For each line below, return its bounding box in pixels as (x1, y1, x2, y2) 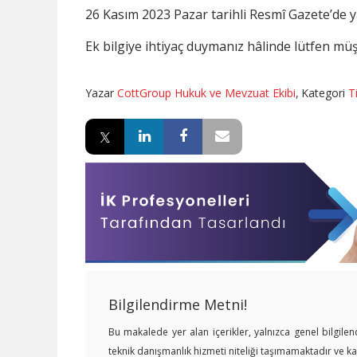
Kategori (301, 84, 348, 100)
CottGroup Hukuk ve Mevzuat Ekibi (117, 84, 296, 100)
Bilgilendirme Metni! (108, 294, 247, 314)
